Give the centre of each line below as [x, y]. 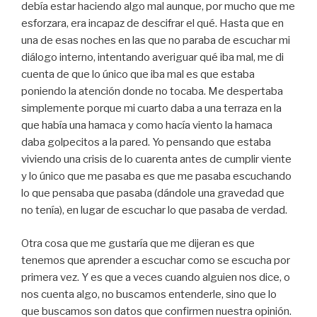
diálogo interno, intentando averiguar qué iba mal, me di [152, 58]
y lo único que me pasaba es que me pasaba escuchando [156, 177]
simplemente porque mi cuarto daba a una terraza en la [151, 109]
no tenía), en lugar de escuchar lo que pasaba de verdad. [154, 211]
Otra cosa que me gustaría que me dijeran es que [138, 243]
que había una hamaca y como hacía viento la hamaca [147, 126]
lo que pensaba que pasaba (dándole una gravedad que [153, 194]
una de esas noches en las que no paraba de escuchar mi [156, 41]
